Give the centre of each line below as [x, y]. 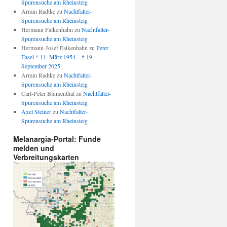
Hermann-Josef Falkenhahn [54, 48]
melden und [34, 148]
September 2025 [41, 66]
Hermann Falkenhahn [47, 30]
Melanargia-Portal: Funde [57, 139]
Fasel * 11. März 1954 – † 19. [57, 57]
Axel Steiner [36, 112]
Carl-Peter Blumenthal [48, 93]
